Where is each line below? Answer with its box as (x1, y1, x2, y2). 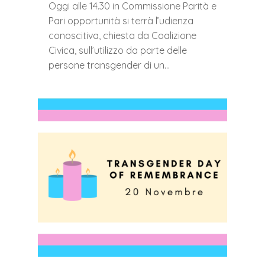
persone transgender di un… (49, 59, 170, 71)
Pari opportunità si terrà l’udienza (49, 14, 193, 27)
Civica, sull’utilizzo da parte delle (49, 44, 187, 56)
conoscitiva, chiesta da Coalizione (49, 29, 196, 41)
